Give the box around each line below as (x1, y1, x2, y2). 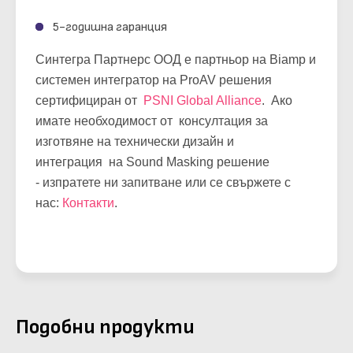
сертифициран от (35, 94, 143, 108)
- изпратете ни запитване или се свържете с (35, 176, 291, 190)
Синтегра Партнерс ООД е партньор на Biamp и (35, 53, 316, 67)
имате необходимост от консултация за (35, 114, 268, 128)
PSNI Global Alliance (143, 94, 262, 108)
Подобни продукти (16, 315, 195, 340)
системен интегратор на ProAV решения (35, 73, 272, 87)
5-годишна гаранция (53, 20, 167, 35)
